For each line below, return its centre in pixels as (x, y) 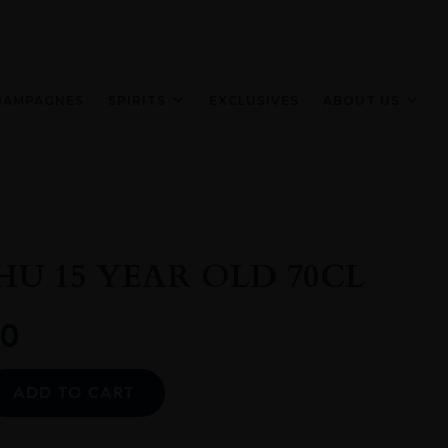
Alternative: (206, 379)
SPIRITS (137, 100)
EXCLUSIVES (254, 100)
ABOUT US (361, 100)
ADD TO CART (73, 393)
